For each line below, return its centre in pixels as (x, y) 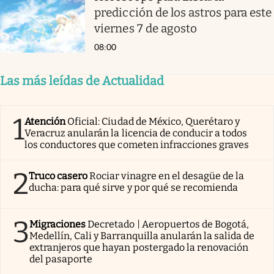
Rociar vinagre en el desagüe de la (167, 176)
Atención (45, 122)
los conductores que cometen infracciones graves (137, 145)
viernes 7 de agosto (146, 28)
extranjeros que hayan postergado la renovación (139, 248)
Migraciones (58, 224)
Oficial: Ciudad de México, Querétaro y (154, 122)
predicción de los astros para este (183, 12)
